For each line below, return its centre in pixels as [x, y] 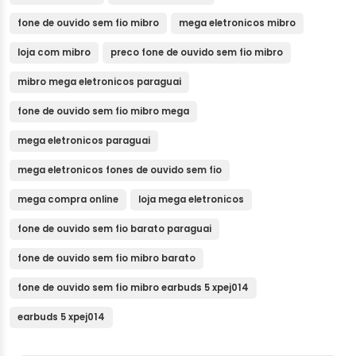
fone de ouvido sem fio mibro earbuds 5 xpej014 [133, 288]
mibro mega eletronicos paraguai [99, 82]
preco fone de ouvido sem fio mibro [197, 53]
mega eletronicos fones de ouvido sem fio [120, 170]
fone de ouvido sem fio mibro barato [106, 259]
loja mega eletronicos [191, 200]
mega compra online [68, 200]
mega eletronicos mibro [237, 23]
